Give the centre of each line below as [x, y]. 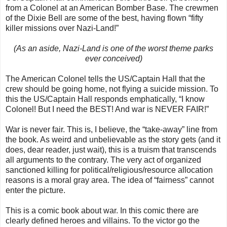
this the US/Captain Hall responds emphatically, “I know [105, 99]
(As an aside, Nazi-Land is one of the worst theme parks [113, 49]
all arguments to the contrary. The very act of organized [103, 160]
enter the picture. [35, 191]
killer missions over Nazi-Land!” [62, 28]
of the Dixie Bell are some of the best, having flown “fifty [104, 18]
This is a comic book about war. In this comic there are [102, 211]
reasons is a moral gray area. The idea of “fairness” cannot [110, 180]
